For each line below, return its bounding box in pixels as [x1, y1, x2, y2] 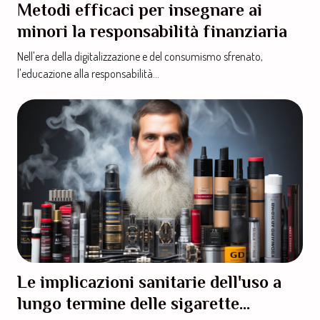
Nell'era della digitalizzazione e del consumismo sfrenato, [17, 49, 263, 64]
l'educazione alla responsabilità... [17, 66, 159, 81]
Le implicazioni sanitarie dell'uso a [17, 271, 281, 291]
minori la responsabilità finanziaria [17, 21, 287, 41]
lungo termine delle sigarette [17, 293, 239, 313]
